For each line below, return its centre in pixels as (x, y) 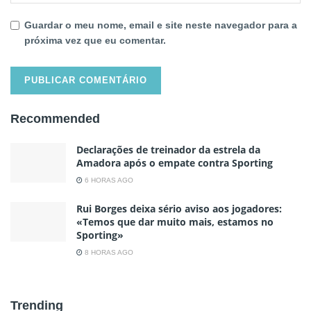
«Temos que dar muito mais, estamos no (175, 221)
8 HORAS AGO (108, 252)
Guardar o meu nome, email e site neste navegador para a (161, 25)
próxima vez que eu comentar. (95, 40)
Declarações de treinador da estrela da (168, 149)
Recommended (55, 118)
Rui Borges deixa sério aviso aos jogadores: (179, 208)
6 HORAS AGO (108, 180)
